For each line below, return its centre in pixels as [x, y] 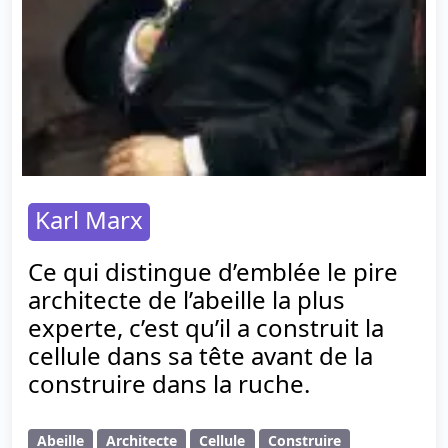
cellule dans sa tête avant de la [200, 355]
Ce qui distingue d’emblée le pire [213, 271]
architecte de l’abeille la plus [186, 299]
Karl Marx [89, 219]
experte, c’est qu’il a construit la [206, 327]
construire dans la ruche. [169, 383]
